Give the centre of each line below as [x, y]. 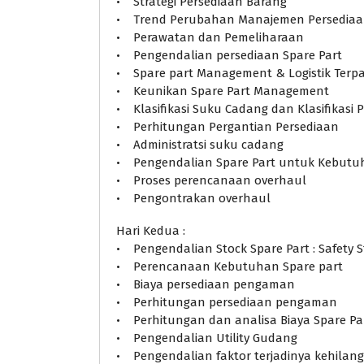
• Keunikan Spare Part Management [223, 91]
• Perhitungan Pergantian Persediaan [227, 126]
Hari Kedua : [151, 230]
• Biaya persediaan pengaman [206, 284]
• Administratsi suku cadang [200, 144]
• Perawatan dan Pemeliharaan [210, 37]
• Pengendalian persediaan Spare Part [229, 55]
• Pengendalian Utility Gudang [207, 338]
